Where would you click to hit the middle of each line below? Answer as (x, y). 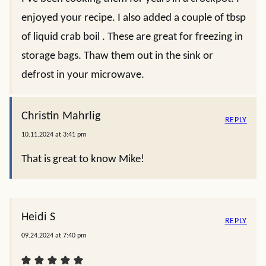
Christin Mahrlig (61, 116)
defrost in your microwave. (83, 75)
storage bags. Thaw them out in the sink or (117, 56)
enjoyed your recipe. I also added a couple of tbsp (134, 18)
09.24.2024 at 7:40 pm (54, 236)
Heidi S (38, 217)
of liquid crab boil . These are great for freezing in (132, 37)
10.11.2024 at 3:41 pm (54, 135)
